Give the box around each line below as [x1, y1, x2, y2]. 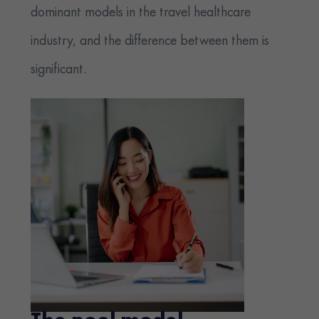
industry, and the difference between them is [31, 34, 270, 49]
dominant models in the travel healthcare [31, 6, 251, 21]
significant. [31, 63, 87, 78]
